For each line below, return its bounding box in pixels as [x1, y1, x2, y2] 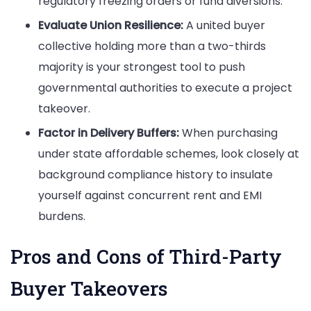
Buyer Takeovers [10, 276, 168, 302]
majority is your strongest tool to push [38, 59, 245, 76]
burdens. [38, 208, 85, 225]
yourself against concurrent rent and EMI [38, 187, 262, 204]
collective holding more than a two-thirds [38, 38, 266, 55]
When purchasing [179, 125, 278, 142]
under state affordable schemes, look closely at [38, 146, 299, 162]
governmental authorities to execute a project [38, 80, 292, 96]
